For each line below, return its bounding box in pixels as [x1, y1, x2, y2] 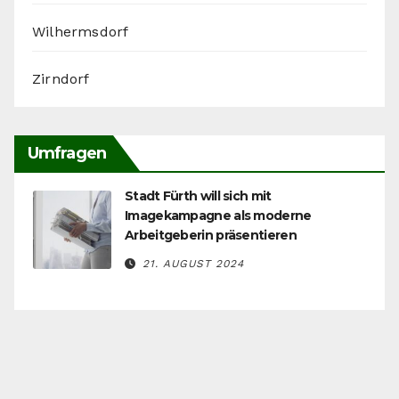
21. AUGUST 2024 [142, 257, 244, 271]
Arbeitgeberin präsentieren [125, 227, 297, 244]
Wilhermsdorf [32, 23, 129, 41]
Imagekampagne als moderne [125, 208, 312, 224]
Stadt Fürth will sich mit [125, 188, 272, 205]
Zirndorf [32, 70, 90, 88]
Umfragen [28, 143, 106, 164]
